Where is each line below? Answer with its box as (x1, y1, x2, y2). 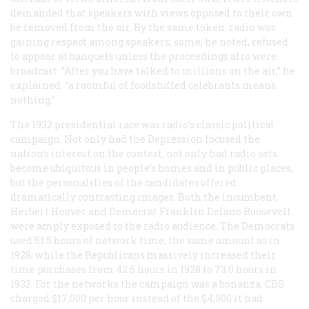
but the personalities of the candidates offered (10, 175, 237, 189)
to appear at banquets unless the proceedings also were (10, 49, 277, 63)
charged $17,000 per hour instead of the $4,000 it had (10, 291, 263, 305)
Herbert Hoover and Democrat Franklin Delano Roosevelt (10, 204, 291, 218)
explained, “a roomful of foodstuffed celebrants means (10, 78, 276, 92)
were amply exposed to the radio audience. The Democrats (10, 219, 295, 232)
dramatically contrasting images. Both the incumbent (10, 190, 277, 203)
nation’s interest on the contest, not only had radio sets (10, 146, 277, 160)
